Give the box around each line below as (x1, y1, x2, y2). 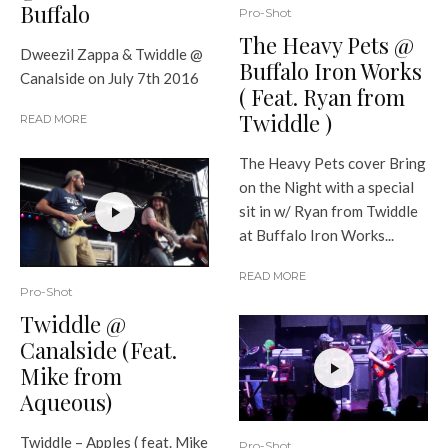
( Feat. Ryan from (239, 81, 405, 112)
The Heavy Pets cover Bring (239, 153, 426, 172)
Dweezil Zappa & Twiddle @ (20, 44, 203, 63)
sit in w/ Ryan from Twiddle (239, 201, 418, 220)
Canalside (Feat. (20, 334, 177, 365)
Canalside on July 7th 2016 (20, 68, 199, 87)
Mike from (20, 360, 122, 391)
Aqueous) (20, 386, 112, 417)
